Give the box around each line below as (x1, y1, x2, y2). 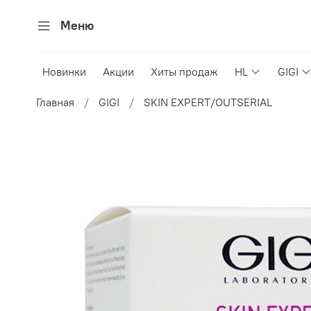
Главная (36, 95, 74, 110)
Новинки (42, 65, 87, 79)
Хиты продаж (151, 65, 219, 79)
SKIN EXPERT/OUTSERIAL (144, 95, 272, 110)
